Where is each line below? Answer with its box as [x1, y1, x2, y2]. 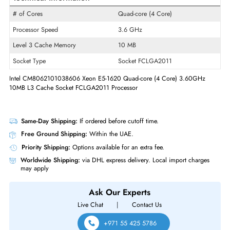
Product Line [14, 10, 53, 21]
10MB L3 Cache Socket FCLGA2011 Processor [10, 169, 153, 180]
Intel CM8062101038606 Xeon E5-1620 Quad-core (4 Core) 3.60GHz [10, 159, 228, 169]
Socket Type [14, 139, 51, 150]
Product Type [14, 45, 54, 55]
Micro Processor [131, 45, 180, 55]
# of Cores [14, 87, 48, 98]
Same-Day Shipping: [23, 206, 87, 217]
